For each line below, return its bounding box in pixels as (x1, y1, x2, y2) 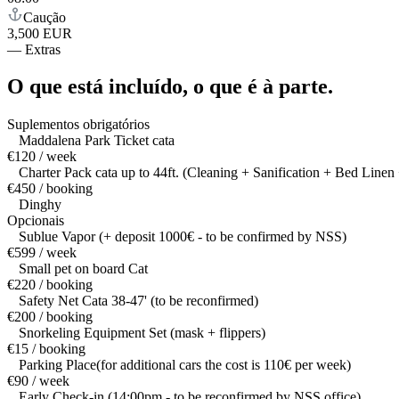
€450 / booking (7, 181, 93, 197)
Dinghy (19, 197, 61, 213)
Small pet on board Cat (19, 261, 148, 277)
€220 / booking (7, 277, 93, 293)
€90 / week (7, 373, 69, 389)
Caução (23, 9, 66, 25)
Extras (25, 41, 61, 57)
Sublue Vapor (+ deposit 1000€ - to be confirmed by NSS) (19, 229, 346, 245)
